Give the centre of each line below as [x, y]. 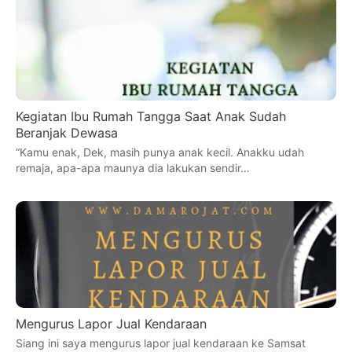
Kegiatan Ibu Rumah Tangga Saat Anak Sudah [151, 116]
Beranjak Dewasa [67, 132]
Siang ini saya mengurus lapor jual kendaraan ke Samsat [161, 343]
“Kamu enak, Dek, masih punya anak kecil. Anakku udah [160, 152]
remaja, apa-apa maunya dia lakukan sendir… [133, 167]
